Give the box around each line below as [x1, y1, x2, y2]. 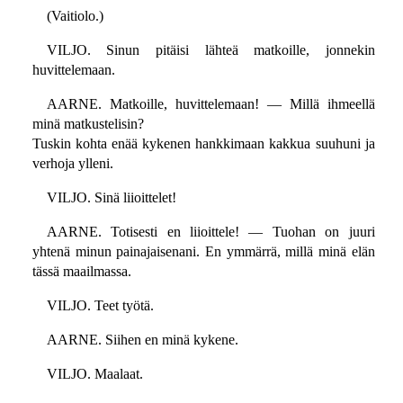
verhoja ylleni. [31, 156, 113, 172]
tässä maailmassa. [31, 264, 131, 280]
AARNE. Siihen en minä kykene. [46, 332, 238, 348]
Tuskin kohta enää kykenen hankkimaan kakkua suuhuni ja [31, 136, 375, 152]
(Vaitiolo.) [46, 8, 103, 24]
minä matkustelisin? [31, 116, 144, 132]
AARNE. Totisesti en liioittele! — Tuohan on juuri [46, 224, 375, 240]
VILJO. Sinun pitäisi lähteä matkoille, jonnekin [46, 42, 375, 58]
